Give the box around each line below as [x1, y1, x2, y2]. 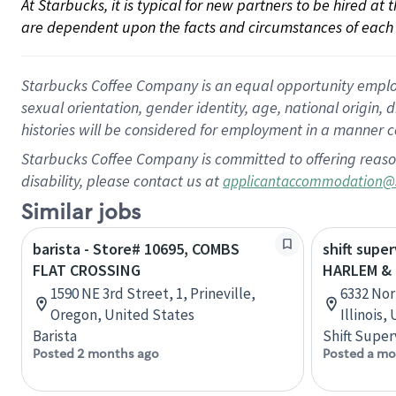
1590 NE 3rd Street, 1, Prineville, [50, 284, 255, 303]
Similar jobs [21, 199, 141, 226]
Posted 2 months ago [33, 346, 159, 362]
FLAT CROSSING [33, 260, 141, 280]
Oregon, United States [50, 305, 194, 324]
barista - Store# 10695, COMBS [33, 239, 240, 259]
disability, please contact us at [21, 171, 223, 191]
